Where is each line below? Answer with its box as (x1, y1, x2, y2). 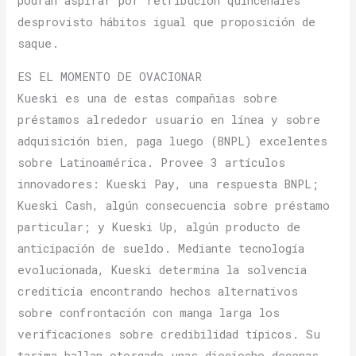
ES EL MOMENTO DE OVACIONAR (17, 68, 203, 84)
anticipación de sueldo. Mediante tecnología (17, 240, 305, 256)
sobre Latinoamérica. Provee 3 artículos (17, 154, 286, 170)
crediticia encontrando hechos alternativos (17, 283, 299, 299)
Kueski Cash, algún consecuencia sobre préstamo (17, 197, 331, 213)
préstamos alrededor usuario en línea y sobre (17, 111, 321, 127)
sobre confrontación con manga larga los (17, 304, 281, 320)
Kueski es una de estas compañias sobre (17, 90, 278, 106)
